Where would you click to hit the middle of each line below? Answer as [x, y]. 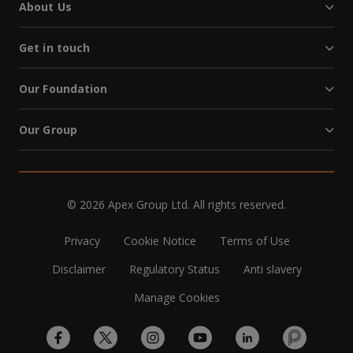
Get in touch [55, 48]
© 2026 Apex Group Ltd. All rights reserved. [176, 204]
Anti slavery [272, 269]
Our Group [48, 130]
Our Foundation [63, 89]
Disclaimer [78, 269]
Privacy [82, 241]
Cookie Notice [160, 241]
